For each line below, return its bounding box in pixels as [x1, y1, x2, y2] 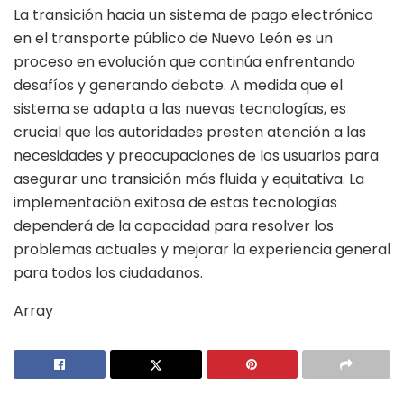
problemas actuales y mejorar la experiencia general [14, 238, 390, 260]
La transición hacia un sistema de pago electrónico [14, 4, 373, 25]
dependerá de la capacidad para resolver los [14, 215, 334, 236]
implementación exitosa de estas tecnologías [14, 191, 337, 213]
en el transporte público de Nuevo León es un [14, 27, 333, 49]
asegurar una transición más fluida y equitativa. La [14, 168, 364, 189]
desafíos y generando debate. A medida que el [14, 74, 343, 96]
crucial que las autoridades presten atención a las [14, 121, 366, 142]
